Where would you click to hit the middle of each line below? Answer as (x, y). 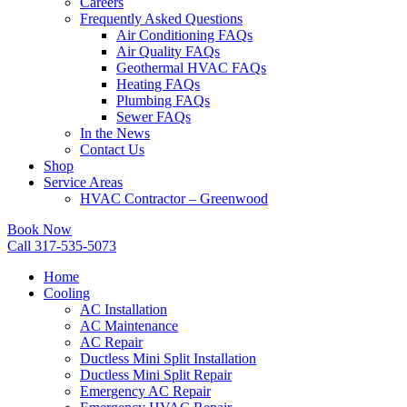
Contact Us (112, 149)
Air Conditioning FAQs (184, 35)
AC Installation (124, 309)
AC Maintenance (129, 326)
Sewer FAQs (154, 117)
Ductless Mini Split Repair (156, 375)
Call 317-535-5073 (62, 246)
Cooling (67, 293)
